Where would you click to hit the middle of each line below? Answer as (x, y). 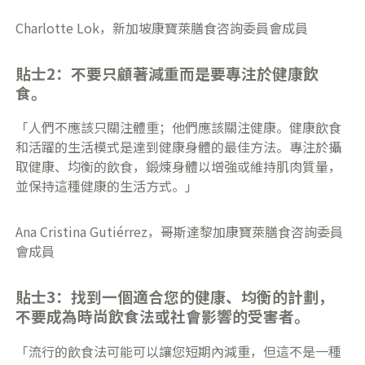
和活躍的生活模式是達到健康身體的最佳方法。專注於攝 (179, 147)
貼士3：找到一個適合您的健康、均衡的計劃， (175, 297)
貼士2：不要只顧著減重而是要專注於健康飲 (167, 73)
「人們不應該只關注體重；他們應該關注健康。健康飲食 (179, 128)
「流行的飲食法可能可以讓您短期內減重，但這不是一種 (179, 352)
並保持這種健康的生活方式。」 (107, 186)
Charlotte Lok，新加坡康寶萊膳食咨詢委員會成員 (162, 27)
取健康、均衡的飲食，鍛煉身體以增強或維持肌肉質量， (179, 167)
